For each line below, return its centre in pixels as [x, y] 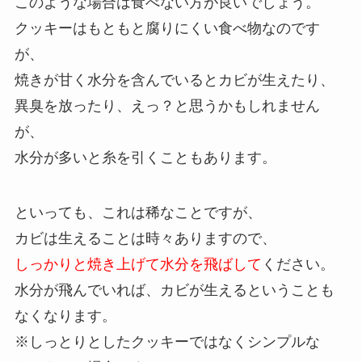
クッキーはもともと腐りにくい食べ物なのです [167, 28]
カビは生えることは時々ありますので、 [145, 238]
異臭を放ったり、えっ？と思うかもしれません [167, 105]
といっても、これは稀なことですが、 [138, 212]
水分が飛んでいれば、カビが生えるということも [174, 290]
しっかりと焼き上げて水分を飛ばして [138, 264]
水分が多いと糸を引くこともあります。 [145, 157]
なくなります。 [65, 316]
